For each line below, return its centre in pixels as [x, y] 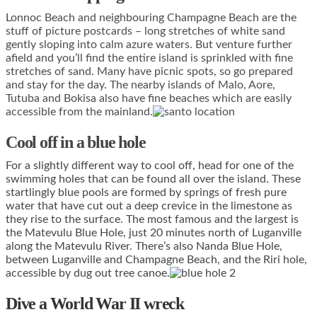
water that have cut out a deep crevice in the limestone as [149, 206]
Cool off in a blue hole [76, 142]
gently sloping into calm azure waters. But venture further [149, 44]
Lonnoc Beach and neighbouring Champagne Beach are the [151, 17]
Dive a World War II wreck [95, 303]
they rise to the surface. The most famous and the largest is [152, 219]
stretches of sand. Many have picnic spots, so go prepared [149, 71]
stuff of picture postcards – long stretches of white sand [145, 31]
